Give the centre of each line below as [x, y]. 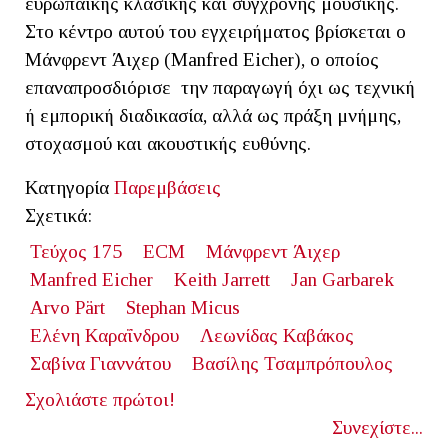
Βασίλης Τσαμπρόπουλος [292, 363]
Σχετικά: [58, 215]
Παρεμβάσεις [167, 187]
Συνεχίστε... [377, 427]
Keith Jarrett [221, 279]
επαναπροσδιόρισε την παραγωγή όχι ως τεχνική [220, 87]
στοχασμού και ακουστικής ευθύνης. [168, 143]
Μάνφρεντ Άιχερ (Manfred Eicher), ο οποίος [202, 59]
